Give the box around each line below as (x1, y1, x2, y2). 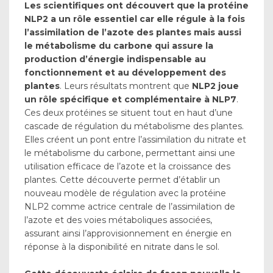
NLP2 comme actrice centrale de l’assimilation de (24, 200, 235, 212)
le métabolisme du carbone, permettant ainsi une (24, 147, 235, 158)
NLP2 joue (192, 80, 239, 91)
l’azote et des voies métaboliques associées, (24, 214, 212, 225)
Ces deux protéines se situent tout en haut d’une (24, 107, 233, 118)
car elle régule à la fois (140, 13, 245, 24)
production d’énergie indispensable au (24, 53, 206, 65)
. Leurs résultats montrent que (60, 80, 192, 91)
